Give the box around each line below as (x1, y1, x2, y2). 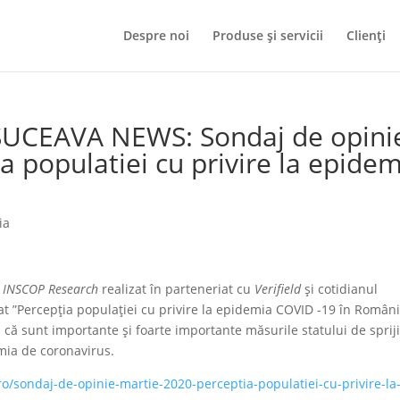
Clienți (346, 27, 386, 44)
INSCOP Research (3, 280, 99, 297)
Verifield (254, 280, 302, 297)
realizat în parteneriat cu (98, 280, 255, 297)
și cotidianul (301, 280, 379, 297)
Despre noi (123, 27, 189, 44)
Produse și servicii (212, 27, 323, 44)
